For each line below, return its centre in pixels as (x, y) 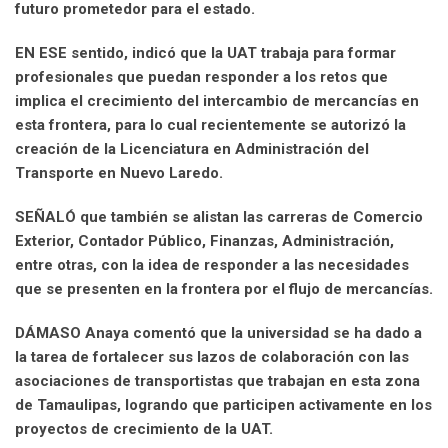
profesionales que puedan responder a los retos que (201, 76)
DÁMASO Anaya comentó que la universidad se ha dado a (218, 332)
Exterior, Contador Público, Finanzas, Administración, (204, 240)
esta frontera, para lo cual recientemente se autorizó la (210, 124)
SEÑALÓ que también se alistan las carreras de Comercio (219, 216)
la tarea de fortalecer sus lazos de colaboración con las (212, 356)
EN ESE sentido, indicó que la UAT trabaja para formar (205, 52)
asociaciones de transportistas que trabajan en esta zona (217, 380)
